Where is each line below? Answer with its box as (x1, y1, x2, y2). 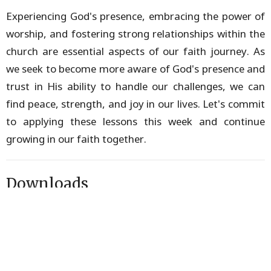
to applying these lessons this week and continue (6, 114, 265, 128)
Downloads (6, 174, 88, 193)
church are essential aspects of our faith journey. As (6, 44, 265, 58)
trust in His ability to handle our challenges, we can (6, 79, 265, 93)
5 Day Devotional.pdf (21, 227, 110, 240)
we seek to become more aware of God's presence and (6, 61, 265, 76)
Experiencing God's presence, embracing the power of (6, 8, 265, 23)
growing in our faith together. (6, 131, 146, 146)
